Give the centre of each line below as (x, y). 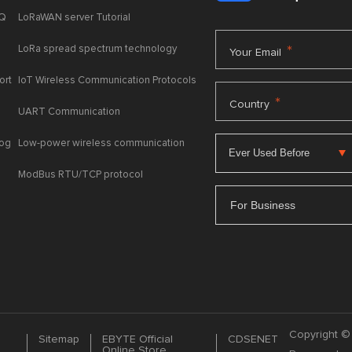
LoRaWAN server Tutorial (75, 18)
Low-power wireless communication (102, 143)
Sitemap (59, 339)
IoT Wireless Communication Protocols (108, 81)
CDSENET (253, 339)
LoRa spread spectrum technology (98, 49)
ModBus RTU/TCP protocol (81, 175)
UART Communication (70, 112)
